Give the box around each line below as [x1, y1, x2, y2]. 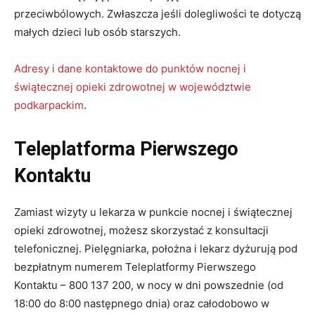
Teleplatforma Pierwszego [14, 138, 238, 161]
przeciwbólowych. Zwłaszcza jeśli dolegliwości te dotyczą [14, 7, 301, 21]
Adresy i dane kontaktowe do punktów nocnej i [14, 62, 246, 76]
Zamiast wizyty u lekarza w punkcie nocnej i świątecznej [14, 205, 292, 219]
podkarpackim [14, 98, 84, 112]
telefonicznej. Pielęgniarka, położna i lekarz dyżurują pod [14, 242, 297, 256]
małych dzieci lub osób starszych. [14, 25, 181, 39]
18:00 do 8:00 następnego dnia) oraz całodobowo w [14, 297, 269, 311]
